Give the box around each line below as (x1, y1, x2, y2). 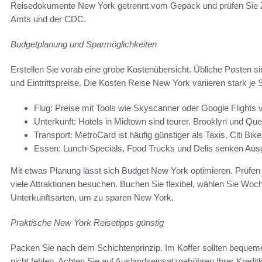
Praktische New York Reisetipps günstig (11, 218, 164, 228)
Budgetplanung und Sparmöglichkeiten (11, 39, 157, 50)
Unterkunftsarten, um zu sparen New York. (11, 192, 174, 203)
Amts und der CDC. (11, 14, 86, 25)
